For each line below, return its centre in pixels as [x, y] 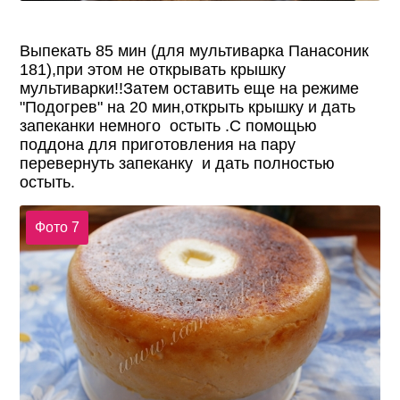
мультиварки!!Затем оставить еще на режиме [190, 88]
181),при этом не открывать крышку [153, 69]
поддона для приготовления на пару [158, 144]
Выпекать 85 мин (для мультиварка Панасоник [195, 50]
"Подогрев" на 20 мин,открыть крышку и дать [188, 107]
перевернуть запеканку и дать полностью [178, 163]
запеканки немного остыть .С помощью [169, 125]
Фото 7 [57, 228]
